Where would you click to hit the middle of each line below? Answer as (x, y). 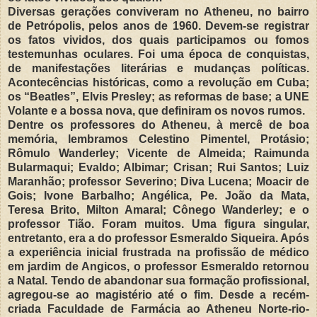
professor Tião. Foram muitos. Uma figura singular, (158, 224)
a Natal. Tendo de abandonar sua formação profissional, (158, 280)
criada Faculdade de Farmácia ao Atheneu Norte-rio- (158, 309)
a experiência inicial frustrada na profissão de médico (158, 252)
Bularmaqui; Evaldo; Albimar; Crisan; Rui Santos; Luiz (158, 167)
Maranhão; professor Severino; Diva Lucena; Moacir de (158, 181)
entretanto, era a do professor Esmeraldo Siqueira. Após (158, 238)
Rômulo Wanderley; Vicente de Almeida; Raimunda (158, 153)
